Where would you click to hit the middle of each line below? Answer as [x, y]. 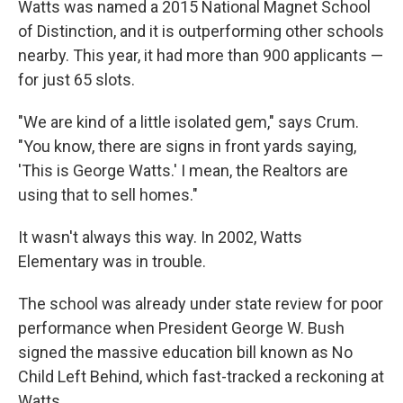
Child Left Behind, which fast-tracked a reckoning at [201, 376]
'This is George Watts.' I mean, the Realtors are [183, 170]
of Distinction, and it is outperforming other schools [201, 31]
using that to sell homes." [108, 195]
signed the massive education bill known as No [185, 352]
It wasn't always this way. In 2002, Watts [160, 237]
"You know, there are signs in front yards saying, [187, 146]
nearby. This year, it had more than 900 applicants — [201, 55]
